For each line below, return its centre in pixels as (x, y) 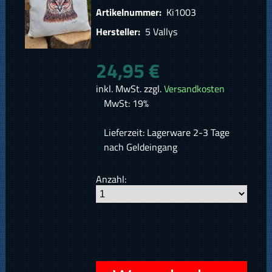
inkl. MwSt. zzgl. (130, 89)
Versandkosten (195, 89)
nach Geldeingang (140, 147)
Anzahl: (111, 179)
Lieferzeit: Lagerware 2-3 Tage (166, 133)
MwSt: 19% (126, 104)
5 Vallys (160, 32)
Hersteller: (120, 32)
